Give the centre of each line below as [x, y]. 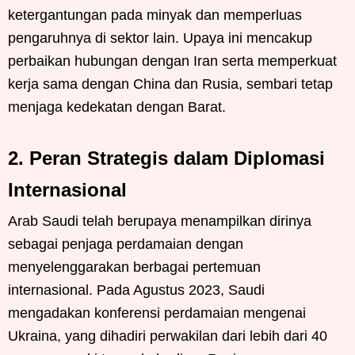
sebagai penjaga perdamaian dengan [126, 244]
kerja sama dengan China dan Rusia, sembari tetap [170, 84]
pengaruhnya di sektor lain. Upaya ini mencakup [160, 38]
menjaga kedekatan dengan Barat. [117, 107]
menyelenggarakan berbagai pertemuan [134, 267]
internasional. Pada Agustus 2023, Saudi [136, 290]
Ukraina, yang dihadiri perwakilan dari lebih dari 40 [168, 336]
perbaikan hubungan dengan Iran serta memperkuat [172, 61]
